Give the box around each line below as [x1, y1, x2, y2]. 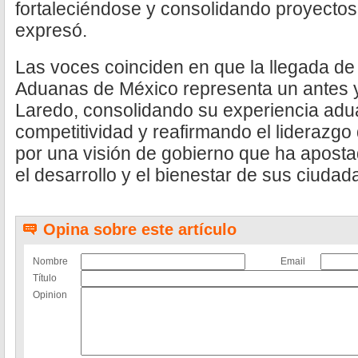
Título [33, 272, 57, 284]
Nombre [33, 256, 68, 267]
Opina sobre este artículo [43, 221, 237, 238]
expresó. [15, 20, 87, 41]
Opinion [33, 289, 67, 300]
